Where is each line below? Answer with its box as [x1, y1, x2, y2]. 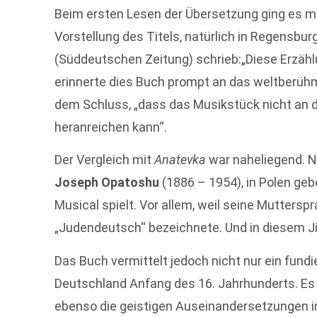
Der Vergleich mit [54, 152, 155, 168]
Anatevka [154, 152, 207, 168]
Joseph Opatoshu [54, 175, 163, 190]
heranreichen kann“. [54, 119, 168, 134]
